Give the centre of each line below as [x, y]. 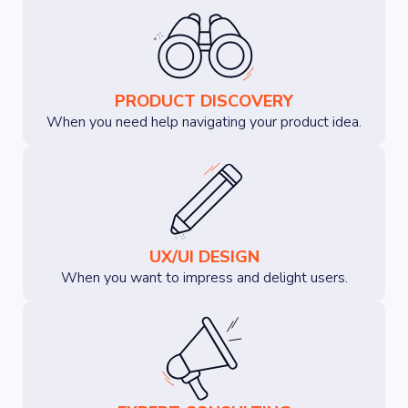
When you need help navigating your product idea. [204, 122]
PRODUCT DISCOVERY [204, 101]
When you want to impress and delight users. [204, 278]
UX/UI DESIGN [204, 257]
